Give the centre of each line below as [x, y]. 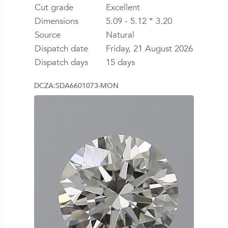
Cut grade [54, 7]
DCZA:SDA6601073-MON [77, 86]
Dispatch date [62, 48]
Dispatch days [62, 62]
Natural [120, 35]
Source [48, 35]
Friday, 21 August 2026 [150, 48]
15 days [121, 62]
